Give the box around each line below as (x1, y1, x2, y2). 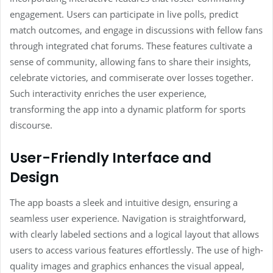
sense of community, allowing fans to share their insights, (10, 55, 251, 68)
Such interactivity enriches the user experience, (10, 87, 207, 100)
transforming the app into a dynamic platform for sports (10, 103, 246, 116)
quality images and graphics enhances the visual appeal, (10, 259, 244, 272)
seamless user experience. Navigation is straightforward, (10, 211, 246, 224)
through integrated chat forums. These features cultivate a (10, 40, 252, 52)
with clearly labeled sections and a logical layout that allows (10, 227, 259, 240)
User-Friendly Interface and (10, 148, 211, 168)
